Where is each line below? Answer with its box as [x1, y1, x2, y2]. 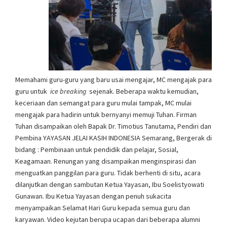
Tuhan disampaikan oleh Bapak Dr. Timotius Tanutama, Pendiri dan [15, 122, 211, 131]
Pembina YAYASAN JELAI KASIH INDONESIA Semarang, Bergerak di [15, 133, 212, 143]
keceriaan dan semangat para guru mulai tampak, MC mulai [15, 98, 192, 108]
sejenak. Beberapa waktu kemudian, [88, 87, 199, 96]
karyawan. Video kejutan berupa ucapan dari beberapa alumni [15, 215, 200, 224]
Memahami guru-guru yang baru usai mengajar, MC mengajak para [15, 75, 212, 85]
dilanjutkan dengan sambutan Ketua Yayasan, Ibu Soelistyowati [15, 180, 204, 190]
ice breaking [49, 87, 88, 96]
